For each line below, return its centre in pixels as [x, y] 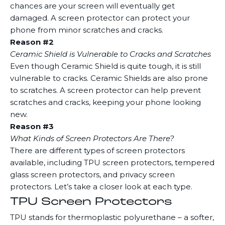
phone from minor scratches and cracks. [87, 30]
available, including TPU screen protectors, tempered [112, 162]
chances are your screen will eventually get [92, 6]
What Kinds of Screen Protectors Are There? [92, 138]
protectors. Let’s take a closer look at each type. [101, 187]
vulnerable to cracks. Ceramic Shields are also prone [109, 78]
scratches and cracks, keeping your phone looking [105, 102]
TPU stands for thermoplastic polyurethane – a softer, [112, 217]
